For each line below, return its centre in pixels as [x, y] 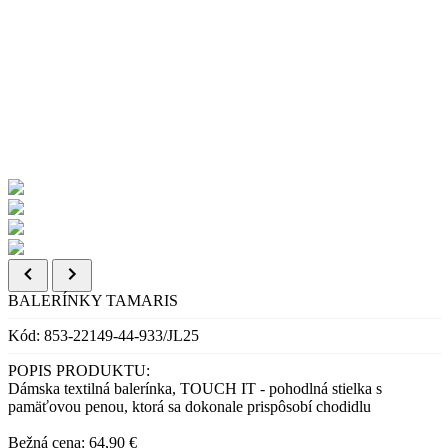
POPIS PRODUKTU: [79, 371]
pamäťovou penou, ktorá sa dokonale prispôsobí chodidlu [189, 407]
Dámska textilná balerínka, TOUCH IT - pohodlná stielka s [195, 389]
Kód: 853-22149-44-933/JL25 [103, 336]
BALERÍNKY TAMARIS [93, 301]
